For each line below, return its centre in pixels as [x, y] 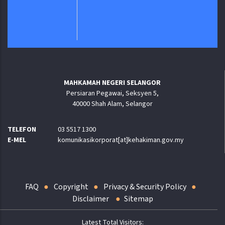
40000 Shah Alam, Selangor [112, 104]
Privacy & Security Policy [145, 187]
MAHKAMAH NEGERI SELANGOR [112, 83]
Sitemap [138, 199]
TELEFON [22, 130]
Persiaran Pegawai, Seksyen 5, [112, 94]
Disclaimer [91, 199]
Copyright [71, 187]
